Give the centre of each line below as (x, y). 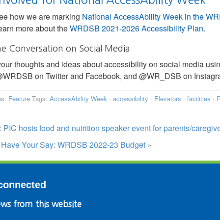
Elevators (167, 98)
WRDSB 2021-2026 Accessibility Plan (136, 28)
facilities (199, 98)
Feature (19, 98)
